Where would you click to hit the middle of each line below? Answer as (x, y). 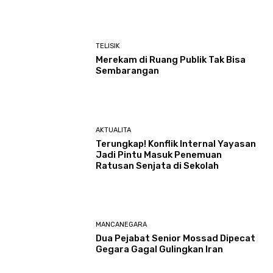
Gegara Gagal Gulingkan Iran (160, 250)
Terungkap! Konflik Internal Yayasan (176, 144)
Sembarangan (128, 71)
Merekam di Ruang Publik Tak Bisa (171, 60)
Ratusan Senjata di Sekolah (158, 165)
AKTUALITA (114, 130)
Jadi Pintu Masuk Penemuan (159, 154)
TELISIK (108, 46)
